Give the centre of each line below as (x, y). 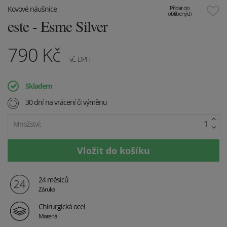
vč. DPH (80, 59)
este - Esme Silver (58, 26)
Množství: (27, 124)
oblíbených (180, 14)
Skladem (39, 86)
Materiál (48, 216)
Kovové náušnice (32, 9)
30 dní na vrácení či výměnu (65, 102)
